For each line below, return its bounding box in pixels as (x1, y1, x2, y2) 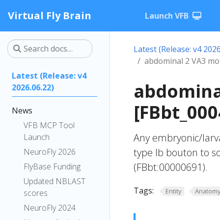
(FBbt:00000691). (134, 161, 208, 174)
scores (24, 188, 48, 198)
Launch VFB (145, 10, 189, 21)
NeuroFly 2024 (24, 202, 76, 213)
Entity (165, 187, 181, 195)
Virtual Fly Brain (8, 9, 91, 22)
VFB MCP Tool (24, 120, 75, 131)
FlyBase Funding (24, 161, 81, 172)
